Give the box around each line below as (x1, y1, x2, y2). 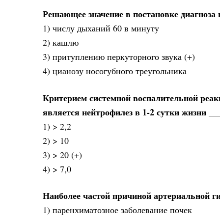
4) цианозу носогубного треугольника (43, 65, 187, 77)
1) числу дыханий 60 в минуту (43, 22, 159, 34)
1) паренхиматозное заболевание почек (43, 204, 192, 216)
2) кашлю (43, 36, 79, 49)
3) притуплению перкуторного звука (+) (43, 51, 195, 63)
